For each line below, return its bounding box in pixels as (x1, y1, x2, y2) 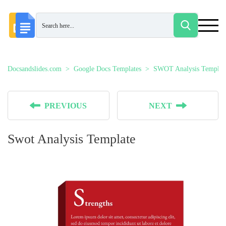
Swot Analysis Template (8, 132, 136, 146)
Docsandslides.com (8, 65, 62, 73)
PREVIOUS (44, 101, 87, 110)
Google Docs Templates (74, 65, 141, 73)
